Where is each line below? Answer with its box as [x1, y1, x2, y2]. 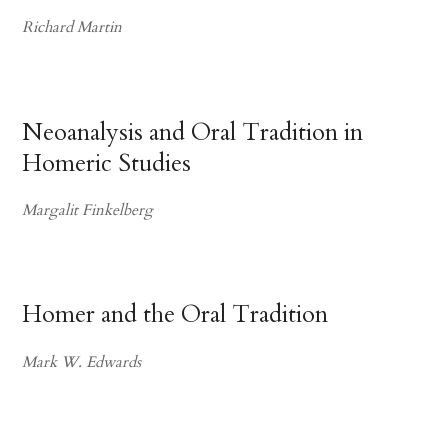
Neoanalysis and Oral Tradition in [22, 115, 364, 149]
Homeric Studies [22, 146, 192, 180]
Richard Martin [22, 17, 123, 39]
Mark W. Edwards [22, 351, 142, 373]
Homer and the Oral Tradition [22, 298, 329, 332]
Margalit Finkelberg [22, 199, 154, 221]
